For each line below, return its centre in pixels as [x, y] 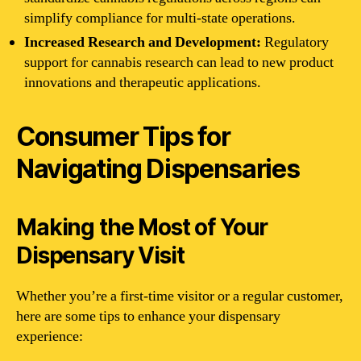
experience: [50, 336]
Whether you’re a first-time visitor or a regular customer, [180, 296]
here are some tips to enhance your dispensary [148, 316]
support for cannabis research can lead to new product [179, 62]
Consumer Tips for [123, 137]
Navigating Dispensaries [158, 169]
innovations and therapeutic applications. [143, 83]
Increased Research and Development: [143, 42]
